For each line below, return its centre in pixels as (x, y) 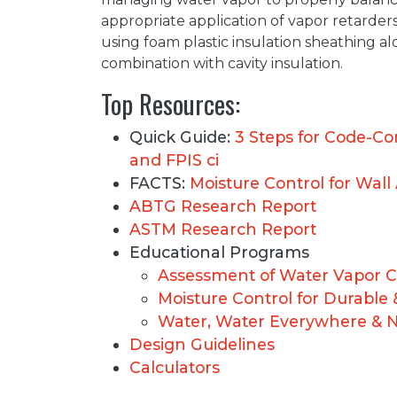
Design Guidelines (202, 345)
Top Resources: (171, 104)
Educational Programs (219, 253)
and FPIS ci (174, 160)
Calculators (175, 368)
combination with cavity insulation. (222, 64)
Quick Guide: (182, 137)
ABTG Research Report (223, 206)
